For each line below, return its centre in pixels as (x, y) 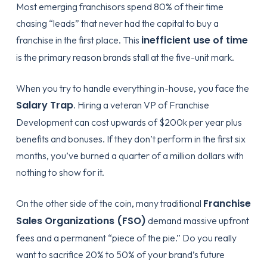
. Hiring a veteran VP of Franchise (141, 105)
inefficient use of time (194, 40)
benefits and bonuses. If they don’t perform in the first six (131, 139)
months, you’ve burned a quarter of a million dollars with (130, 156)
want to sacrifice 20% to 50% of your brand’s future (120, 254)
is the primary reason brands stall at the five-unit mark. (125, 57)
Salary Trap (44, 105)
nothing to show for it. (60, 172)
